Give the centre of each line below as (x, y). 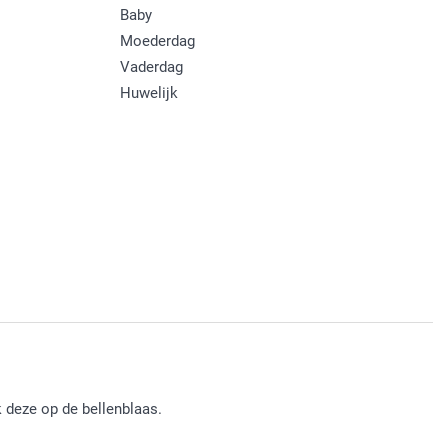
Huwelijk (148, 93)
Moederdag (157, 41)
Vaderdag (151, 67)
